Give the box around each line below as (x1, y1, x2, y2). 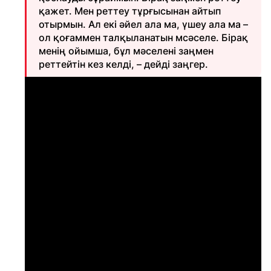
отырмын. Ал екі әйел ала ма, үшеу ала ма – (39, 18, 248, 30)
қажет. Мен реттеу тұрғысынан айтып (39, 5, 221, 17)
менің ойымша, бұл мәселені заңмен (39, 45, 214, 57)
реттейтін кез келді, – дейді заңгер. (39, 58, 211, 70)
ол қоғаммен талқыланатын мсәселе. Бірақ (39, 31, 248, 44)
